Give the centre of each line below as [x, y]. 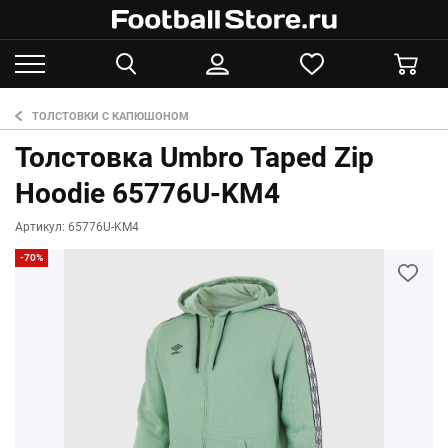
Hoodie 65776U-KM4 [147, 193]
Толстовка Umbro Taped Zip [194, 157]
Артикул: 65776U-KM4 [77, 227]
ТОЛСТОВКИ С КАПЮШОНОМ [110, 116]
